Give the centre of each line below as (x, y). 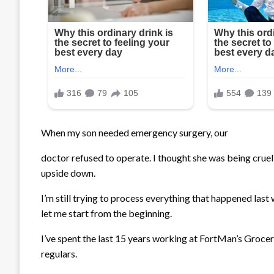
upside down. (68, 172)
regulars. (59, 253)
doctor (55, 157)
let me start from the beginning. (106, 213)
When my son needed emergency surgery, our (135, 132)
